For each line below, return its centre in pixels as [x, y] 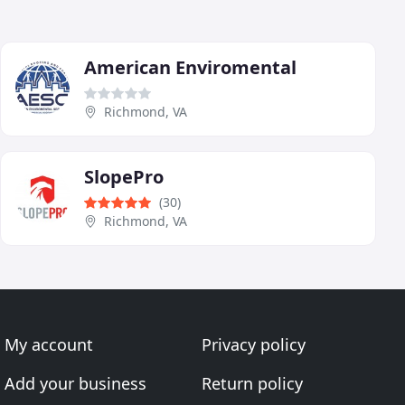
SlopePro [124, 177]
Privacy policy [253, 345]
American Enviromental [190, 68]
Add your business [76, 384]
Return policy [252, 384]
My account [49, 345]
